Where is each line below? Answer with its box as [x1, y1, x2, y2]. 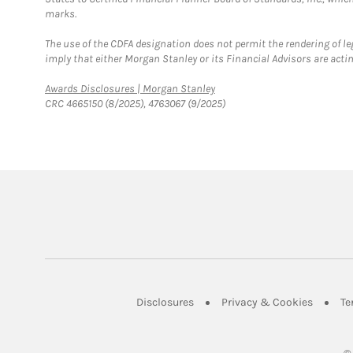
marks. [45, 7, 76, 20]
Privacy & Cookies [221, 295, 313, 309]
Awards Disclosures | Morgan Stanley [45, 82, 215, 95]
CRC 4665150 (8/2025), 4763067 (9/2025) [45, 97, 225, 110]
